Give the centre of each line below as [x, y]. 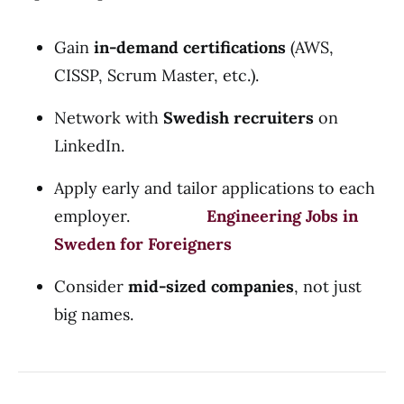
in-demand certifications [190, 47]
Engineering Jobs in [282, 216]
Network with [109, 118]
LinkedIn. [89, 146]
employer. [130, 216]
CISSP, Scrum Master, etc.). [156, 75]
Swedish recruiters [239, 118]
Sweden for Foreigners [143, 244]
